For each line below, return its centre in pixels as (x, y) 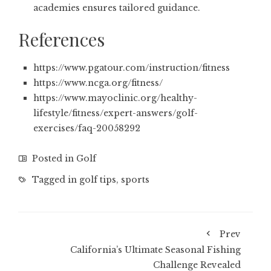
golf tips (98, 180)
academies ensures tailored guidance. (117, 8)
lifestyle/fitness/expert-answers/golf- (116, 113)
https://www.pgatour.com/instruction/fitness (132, 68)
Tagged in (54, 180)
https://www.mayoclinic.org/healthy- (115, 98)
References (61, 39)
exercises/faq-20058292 (87, 128)
